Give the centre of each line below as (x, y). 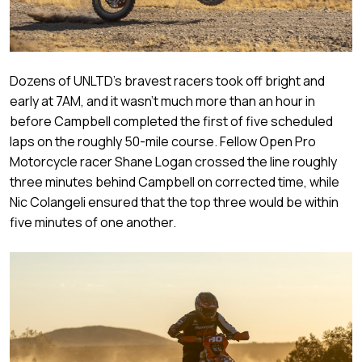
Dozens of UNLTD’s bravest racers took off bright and (167, 80)
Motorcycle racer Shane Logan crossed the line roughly (173, 161)
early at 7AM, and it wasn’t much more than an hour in (162, 101)
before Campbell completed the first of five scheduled (171, 121)
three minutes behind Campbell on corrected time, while (175, 181)
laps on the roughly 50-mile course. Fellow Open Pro (163, 141)
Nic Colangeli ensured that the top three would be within (174, 202)
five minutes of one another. (93, 222)
